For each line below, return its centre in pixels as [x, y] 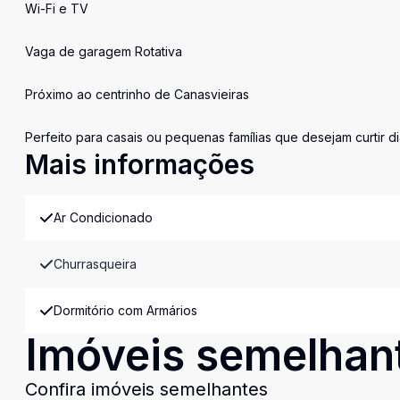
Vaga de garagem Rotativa [104, 51]
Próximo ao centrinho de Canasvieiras [137, 94]
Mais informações [140, 164]
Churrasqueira [95, 264]
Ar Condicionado [103, 217]
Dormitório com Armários [125, 310]
